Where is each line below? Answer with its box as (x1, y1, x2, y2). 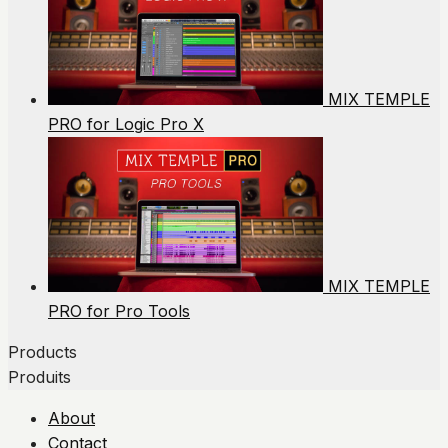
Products (8, 342, 77, 363)
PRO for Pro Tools (48, 301, 190, 322)
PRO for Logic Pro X (48, 114, 204, 135)
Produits (8, 367, 71, 388)
